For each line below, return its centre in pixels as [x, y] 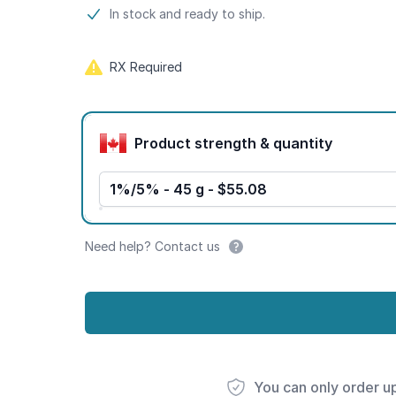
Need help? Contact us [152, 246]
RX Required [146, 67]
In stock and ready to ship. [187, 14]
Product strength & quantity [303, 143]
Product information [154, 14]
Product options [140, 120]
